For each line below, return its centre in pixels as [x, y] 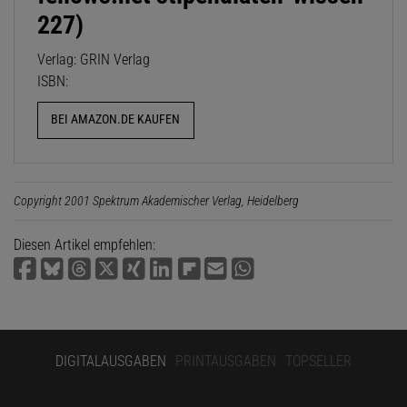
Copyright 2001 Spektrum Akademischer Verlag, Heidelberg [156, 200]
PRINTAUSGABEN [226, 361]
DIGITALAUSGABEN [111, 361]
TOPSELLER [318, 361]
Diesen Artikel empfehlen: [84, 244]
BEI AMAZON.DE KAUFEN [116, 120]
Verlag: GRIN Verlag [94, 60]
